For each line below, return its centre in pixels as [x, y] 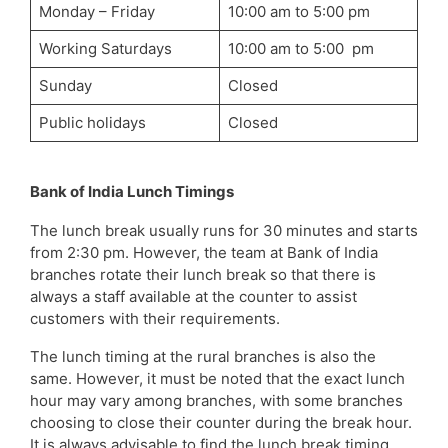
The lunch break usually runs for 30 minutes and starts [224, 230]
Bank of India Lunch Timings [132, 192]
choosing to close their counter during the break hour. [221, 423]
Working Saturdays [105, 49]
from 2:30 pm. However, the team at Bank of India [204, 252]
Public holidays [92, 123]
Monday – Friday [96, 12]
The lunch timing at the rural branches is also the [203, 357]
